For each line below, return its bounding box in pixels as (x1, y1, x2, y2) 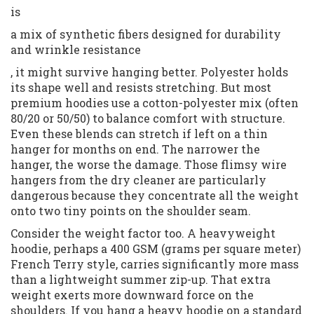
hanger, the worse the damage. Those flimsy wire (11, 157, 287, 172)
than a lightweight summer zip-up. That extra (11, 272, 271, 287)
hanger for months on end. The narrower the (11, 142, 260, 157)
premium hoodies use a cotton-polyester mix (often (11, 95, 299, 111)
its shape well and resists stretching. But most (11, 80, 271, 95)
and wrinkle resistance (11, 42, 141, 57)
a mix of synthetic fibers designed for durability (11, 27, 281, 42)
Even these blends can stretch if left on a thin (11, 126, 268, 142)
